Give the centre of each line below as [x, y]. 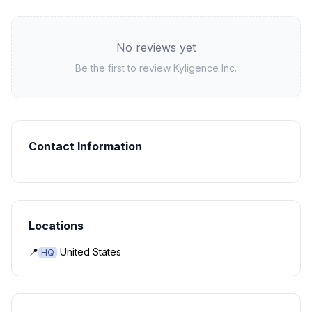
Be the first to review [124, 68]
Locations [56, 226]
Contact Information [85, 146]
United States [91, 252]
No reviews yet [156, 47]
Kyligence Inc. [205, 68]
